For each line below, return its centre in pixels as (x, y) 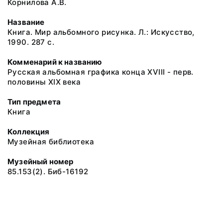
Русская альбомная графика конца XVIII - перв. (101, 72)
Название (26, 22)
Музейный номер (41, 162)
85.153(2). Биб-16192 (48, 171)
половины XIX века (44, 82)
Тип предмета (34, 102)
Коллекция (29, 132)
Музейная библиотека (51, 142)
